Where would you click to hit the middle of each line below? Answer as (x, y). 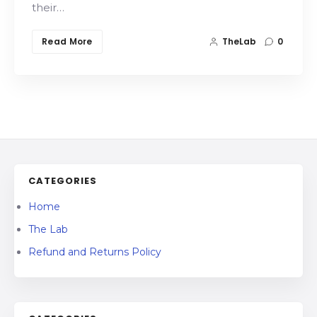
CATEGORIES (63, 180)
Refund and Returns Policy (95, 252)
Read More (67, 41)
